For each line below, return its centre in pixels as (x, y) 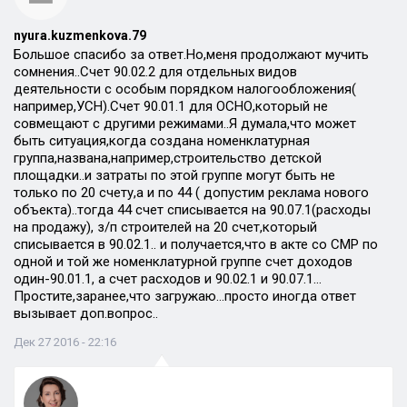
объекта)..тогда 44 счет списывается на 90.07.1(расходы (192, 210)
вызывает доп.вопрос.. (86, 313)
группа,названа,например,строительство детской (168, 158)
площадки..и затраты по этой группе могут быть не (174, 175)
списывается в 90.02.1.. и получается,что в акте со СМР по (196, 244)
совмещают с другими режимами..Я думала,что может (185, 124)
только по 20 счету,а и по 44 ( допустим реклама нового (191, 193)
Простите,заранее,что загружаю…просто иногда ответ (185, 296)
